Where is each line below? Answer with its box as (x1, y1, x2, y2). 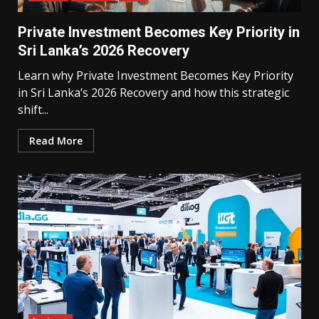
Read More (29, 134, 83, 147)
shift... (18, 102, 48, 117)
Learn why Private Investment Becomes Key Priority (18, 68, 293, 83)
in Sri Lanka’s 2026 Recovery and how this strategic (18, 85, 289, 100)
